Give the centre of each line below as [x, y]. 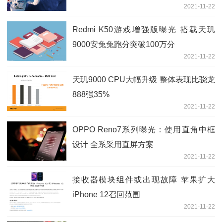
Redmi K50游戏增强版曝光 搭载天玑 [144, 29]
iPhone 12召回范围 [106, 194]
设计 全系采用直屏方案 [113, 144]
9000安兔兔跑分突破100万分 [124, 44]
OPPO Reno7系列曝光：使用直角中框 [144, 129]
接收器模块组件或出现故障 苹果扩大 [144, 179]
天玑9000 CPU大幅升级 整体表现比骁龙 [144, 79]
